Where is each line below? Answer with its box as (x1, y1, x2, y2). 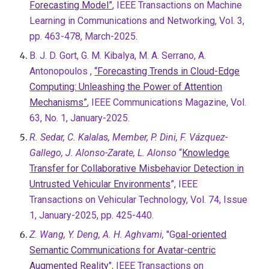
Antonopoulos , (29, 65, 95, 77)
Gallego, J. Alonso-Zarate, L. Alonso (29, 147, 177, 159)
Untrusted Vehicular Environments (29, 178, 171, 190)
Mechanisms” (29, 97, 88, 108)
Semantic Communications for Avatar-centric (29, 244, 216, 256)
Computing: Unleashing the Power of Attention (29, 81, 223, 92)
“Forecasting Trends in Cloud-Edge (94, 65, 240, 77)
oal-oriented (175, 229, 227, 240)
